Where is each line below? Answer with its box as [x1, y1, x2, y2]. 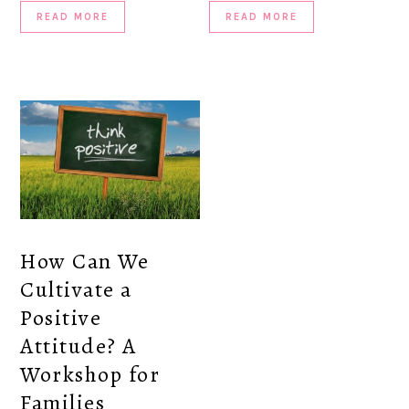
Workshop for [20, 359, 161, 389]
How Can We [20, 246, 150, 276]
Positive [20, 302, 102, 332]
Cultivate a [20, 274, 132, 304]
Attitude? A [20, 330, 137, 361]
